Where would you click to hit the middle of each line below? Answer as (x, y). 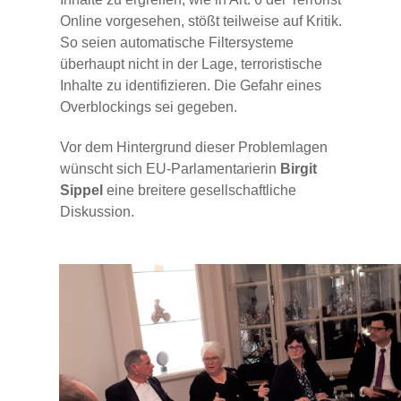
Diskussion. (99, 211)
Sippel (83, 190)
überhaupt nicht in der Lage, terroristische (191, 64)
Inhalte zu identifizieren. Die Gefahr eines (191, 85)
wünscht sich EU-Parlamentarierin (170, 168)
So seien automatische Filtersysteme (177, 42)
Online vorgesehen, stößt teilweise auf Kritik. (201, 21)
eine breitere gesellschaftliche (201, 190)
